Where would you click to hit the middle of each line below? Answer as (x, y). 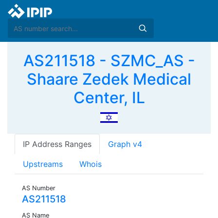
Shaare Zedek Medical (109, 79)
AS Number (39, 188)
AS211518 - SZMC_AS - (109, 61)
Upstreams (43, 164)
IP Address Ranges (57, 144)
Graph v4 (125, 144)
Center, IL (109, 98)
